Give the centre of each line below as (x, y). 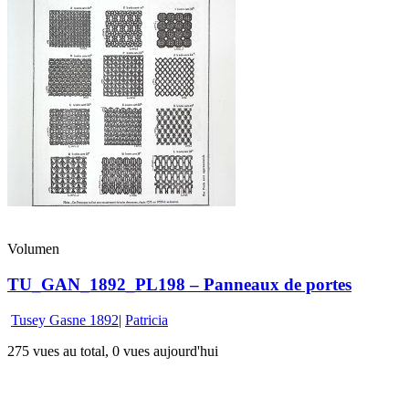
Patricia (147, 320)
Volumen (33, 249)
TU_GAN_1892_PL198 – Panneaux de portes (179, 285)
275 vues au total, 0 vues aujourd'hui (113, 351)
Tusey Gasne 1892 (65, 320)
